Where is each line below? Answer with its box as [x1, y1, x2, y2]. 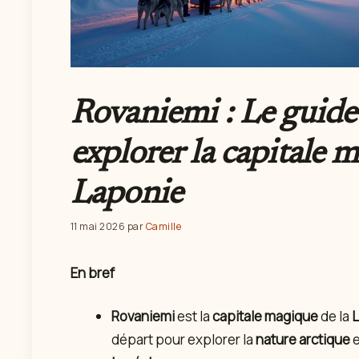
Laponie [71, 177, 183, 212]
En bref [71, 263, 115, 282]
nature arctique [256, 330, 350, 349]
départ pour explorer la [111, 330, 256, 349]
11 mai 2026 [71, 219, 126, 233]
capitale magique [212, 307, 318, 326]
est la [175, 307, 212, 326]
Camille [145, 219, 182, 233]
